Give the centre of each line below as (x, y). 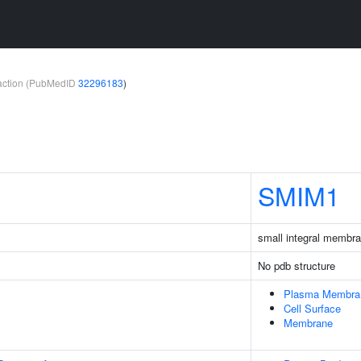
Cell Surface (312, 308)
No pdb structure (297, 266)
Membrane (308, 323)
